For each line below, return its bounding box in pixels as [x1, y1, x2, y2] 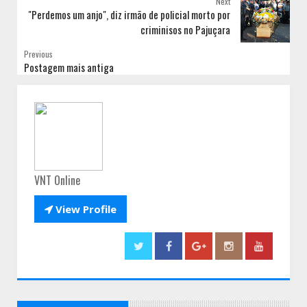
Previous [24, 48, 53, 60]
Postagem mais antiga [24, 60, 114, 75]
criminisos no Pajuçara [140, 22, 230, 38]
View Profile [53, 202, 116, 217]
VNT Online [34, 172, 80, 189]
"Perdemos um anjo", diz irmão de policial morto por [28, 7, 230, 23]
